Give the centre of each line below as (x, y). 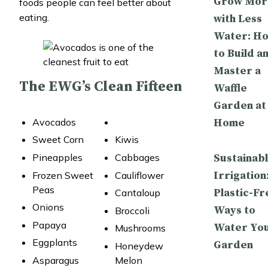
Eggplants (55, 243)
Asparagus (56, 260)
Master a (237, 71)
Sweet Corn (58, 140)
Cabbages (137, 157)
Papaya (50, 225)
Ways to (234, 210)
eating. (34, 17)
